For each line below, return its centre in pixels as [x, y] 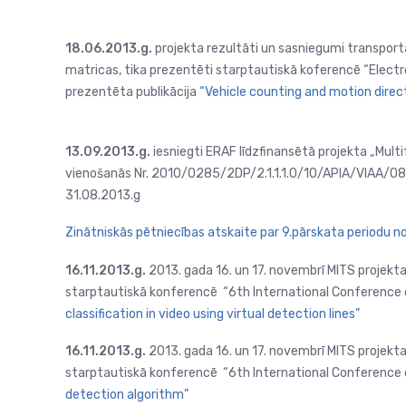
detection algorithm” [127, 395]
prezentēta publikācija [132, 92]
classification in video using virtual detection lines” [213, 314]
